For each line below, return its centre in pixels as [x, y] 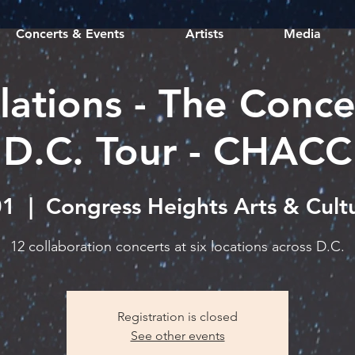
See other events [177, 336]
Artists [204, 34]
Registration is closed [177, 317]
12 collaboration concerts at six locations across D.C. [177, 246]
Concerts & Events [70, 34]
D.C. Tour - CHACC [177, 151]
